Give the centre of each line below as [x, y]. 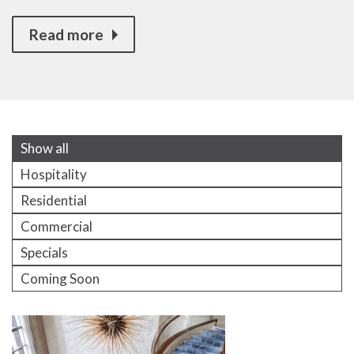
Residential [54, 201]
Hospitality [54, 175]
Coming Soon [60, 279]
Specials [44, 253]
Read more [66, 35]
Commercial [56, 227]
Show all [45, 149]
